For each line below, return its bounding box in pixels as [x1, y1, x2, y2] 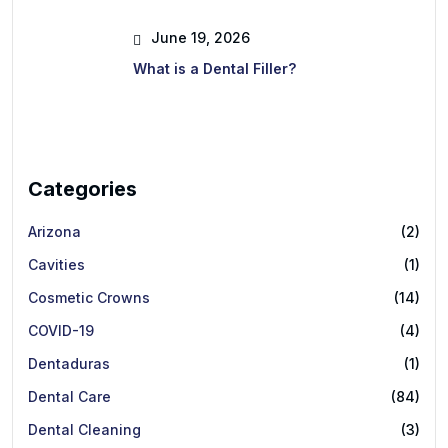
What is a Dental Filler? [133, 59, 296, 77]
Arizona [28, 222, 81, 240]
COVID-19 [28, 321, 94, 339]
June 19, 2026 [147, 28, 250, 46]
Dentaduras [28, 354, 110, 372]
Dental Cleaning [28, 420, 141, 438]
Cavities [28, 255, 85, 273]
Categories [28, 176, 137, 201]
